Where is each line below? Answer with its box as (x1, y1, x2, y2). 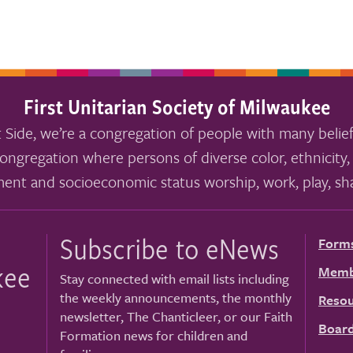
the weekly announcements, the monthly (60, 288, 292, 307)
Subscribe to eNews (60, 227, 279, 269)
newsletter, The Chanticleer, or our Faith (60, 307, 292, 326)
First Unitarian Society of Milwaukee (23, 91, 330, 121)
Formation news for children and (60, 325, 247, 345)
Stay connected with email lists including (60, 269, 289, 288)
